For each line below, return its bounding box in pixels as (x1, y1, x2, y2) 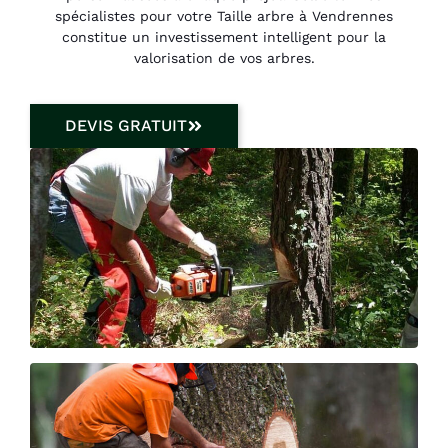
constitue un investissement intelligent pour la (62, 29, 386, 46)
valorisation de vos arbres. (133, 50, 315, 67)
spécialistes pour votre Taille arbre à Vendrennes (55, 8, 393, 25)
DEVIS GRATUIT (65, 115, 187, 135)
